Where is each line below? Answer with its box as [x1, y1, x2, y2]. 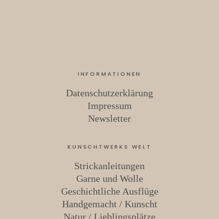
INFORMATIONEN [77, 70, 142, 78]
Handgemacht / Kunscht [62, 198, 157, 210]
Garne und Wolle [76, 173, 143, 184]
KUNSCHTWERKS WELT [67, 143, 152, 151]
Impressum [87, 100, 132, 111]
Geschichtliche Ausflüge [61, 186, 158, 197]
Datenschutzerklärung [66, 88, 153, 99]
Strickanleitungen [74, 160, 145, 172]
